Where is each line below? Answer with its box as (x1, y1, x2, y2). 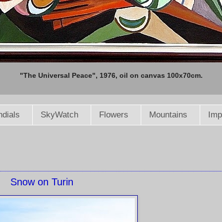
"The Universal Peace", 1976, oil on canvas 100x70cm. (19, 71, 203, 79)
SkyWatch (40, 110, 78, 120)
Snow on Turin (10, 176, 73, 188)
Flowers (99, 110, 128, 120)
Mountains (149, 110, 187, 120)
